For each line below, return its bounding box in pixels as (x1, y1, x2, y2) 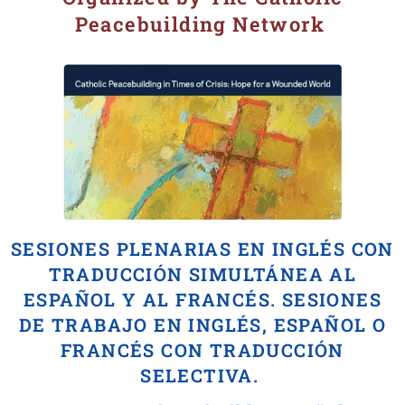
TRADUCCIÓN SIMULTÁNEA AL (48, 262, 357, 287)
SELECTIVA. (140, 363, 265, 388)
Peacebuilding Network (74, 11, 325, 37)
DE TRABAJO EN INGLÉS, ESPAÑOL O (18, 313, 387, 337)
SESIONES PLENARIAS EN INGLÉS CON (11, 237, 394, 261)
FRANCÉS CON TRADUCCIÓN (61, 338, 344, 363)
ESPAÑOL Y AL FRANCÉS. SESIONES (24, 287, 381, 312)
